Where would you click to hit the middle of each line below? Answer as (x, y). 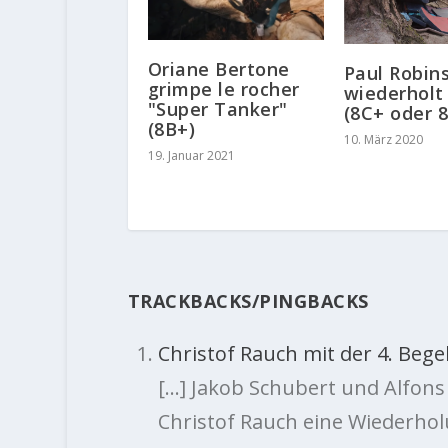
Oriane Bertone (218, 69)
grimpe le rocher (223, 89)
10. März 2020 (383, 140)
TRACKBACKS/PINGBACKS (248, 301)
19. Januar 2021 (191, 156)
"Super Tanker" (217, 109)
